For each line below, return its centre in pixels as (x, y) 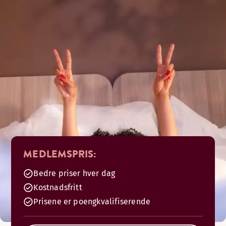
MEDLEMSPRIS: (60, 154)
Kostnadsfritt (58, 187)
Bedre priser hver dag (74, 173)
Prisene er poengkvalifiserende (92, 202)
